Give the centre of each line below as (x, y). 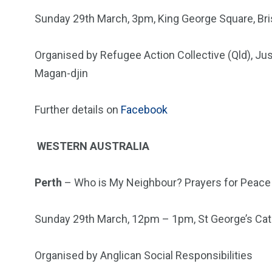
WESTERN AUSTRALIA (93, 146)
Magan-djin (61, 73)
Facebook (144, 110)
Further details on (78, 110)
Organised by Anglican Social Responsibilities (144, 255)
